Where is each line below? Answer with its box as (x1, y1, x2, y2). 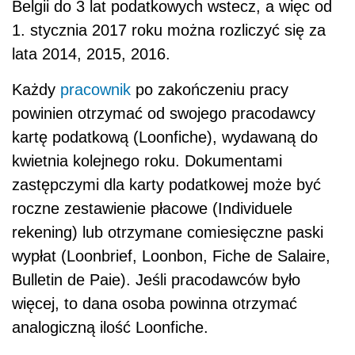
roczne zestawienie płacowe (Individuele (12, 199, 292, 217)
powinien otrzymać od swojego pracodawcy (12, 104, 315, 122)
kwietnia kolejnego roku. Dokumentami (12, 151, 282, 170)
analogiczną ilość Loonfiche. (12, 318, 208, 336)
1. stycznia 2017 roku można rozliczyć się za (12, 21, 326, 39)
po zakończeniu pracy (131, 80, 288, 98)
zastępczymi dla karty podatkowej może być (12, 175, 321, 193)
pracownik (60, 80, 131, 98)
